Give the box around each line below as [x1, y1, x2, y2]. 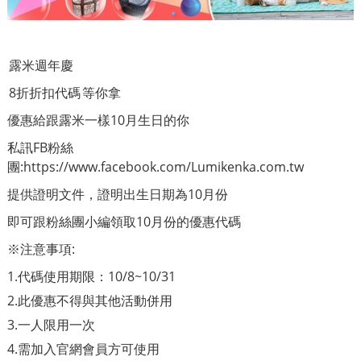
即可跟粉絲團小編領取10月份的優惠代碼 [7, 213, 241, 231]
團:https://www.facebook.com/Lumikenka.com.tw [7, 158, 304, 176]
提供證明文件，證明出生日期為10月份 [7, 185, 228, 204]
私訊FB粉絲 [7, 139, 73, 157]
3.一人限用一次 [7, 316, 95, 334]
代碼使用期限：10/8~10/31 [18, 268, 176, 286]
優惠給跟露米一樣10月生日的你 [7, 111, 189, 130]
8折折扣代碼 [9, 84, 81, 102]
